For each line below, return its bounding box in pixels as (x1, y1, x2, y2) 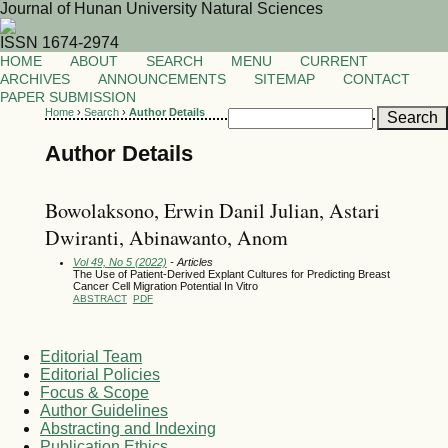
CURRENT (300, 54, 368, 69)
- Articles (166, 255, 213, 268)
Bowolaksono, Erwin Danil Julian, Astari (44, 196, 380, 224)
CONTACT (343, 72, 410, 87)
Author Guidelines (40, 402, 168, 420)
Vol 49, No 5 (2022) (72, 255, 167, 268)
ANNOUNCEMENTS (98, 72, 226, 87)
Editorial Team (40, 348, 142, 366)
